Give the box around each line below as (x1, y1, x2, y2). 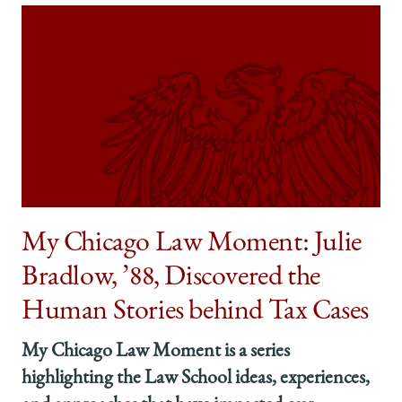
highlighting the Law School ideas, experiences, (22, 369, 370, 389)
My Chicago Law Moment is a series (22, 342, 290, 363)
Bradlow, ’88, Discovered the (22, 264, 320, 293)
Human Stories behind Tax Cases (22, 298, 370, 328)
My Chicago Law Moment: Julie (22, 230, 362, 259)
